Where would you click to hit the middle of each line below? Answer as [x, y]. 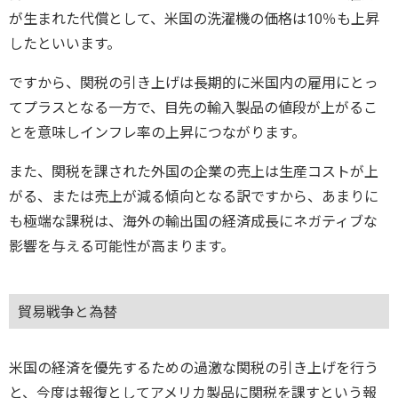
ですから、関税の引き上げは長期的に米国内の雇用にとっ [194, 82]
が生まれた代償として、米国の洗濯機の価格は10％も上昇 [194, 18]
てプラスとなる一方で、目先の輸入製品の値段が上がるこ [193, 107]
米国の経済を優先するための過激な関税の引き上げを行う [194, 368]
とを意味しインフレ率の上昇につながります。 [157, 132]
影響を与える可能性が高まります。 [122, 246]
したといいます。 [65, 43]
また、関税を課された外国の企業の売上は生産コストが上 [194, 171]
